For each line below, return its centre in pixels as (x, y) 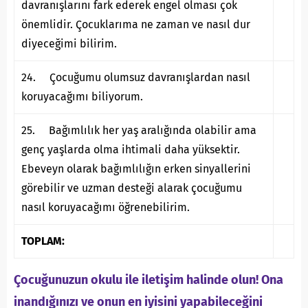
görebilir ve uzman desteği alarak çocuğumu (132, 188)
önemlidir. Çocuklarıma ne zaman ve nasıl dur (136, 25)
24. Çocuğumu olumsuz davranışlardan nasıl (136, 78)
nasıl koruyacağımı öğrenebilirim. (106, 208)
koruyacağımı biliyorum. (82, 97)
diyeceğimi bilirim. (69, 44)
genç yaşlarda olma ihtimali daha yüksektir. (131, 150)
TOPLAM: (46, 241)
